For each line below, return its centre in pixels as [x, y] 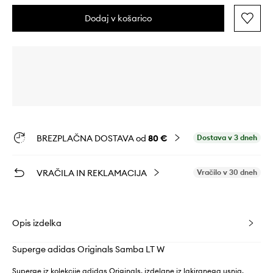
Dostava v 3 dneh [227, 138]
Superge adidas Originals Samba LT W [88, 250]
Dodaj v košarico [118, 19]
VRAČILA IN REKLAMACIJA [92, 173]
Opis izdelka [37, 223]
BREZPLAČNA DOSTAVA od [92, 139]
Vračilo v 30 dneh [227, 172]
